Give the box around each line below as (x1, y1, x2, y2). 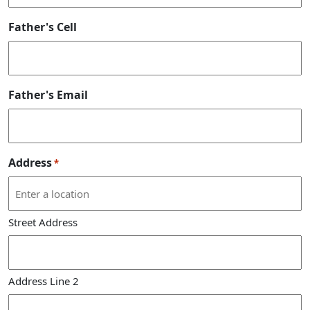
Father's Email (8, 86, 88, 102)
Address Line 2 (8, 273, 79, 288)
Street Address (8, 215, 77, 229)
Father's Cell (8, 19, 77, 35)
